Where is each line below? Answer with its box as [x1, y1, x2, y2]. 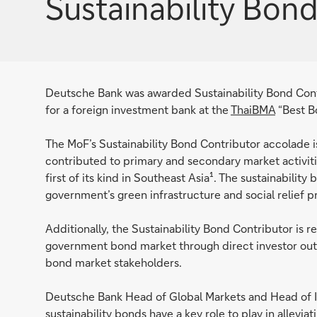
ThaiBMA [231, 102, 275, 117]
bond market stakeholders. [45, 255, 182, 270]
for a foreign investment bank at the [45, 102, 231, 117]
